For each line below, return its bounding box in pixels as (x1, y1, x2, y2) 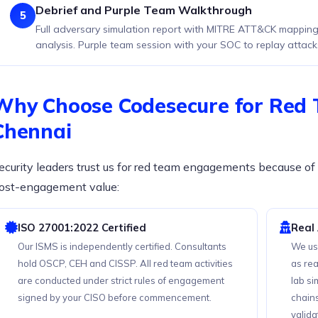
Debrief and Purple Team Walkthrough (35, 3, 252, 17)
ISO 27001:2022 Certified (18, 221, 146, 234)
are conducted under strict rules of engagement (18, 275, 224, 286)
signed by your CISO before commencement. (18, 292, 212, 303)
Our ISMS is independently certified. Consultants (18, 241, 226, 252)
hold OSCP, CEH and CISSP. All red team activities (18, 258, 233, 269)
